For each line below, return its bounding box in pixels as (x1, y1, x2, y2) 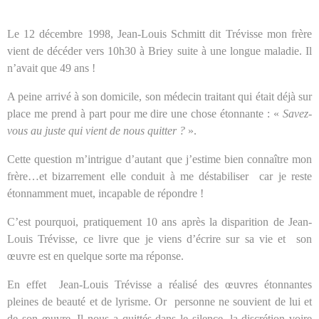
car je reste (259, 169, 313, 182)
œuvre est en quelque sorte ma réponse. (7, 249, 184, 262)
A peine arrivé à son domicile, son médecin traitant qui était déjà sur (7, 90, 312, 103)
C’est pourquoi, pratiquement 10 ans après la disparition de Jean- (7, 215, 312, 228)
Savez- (283, 107, 312, 120)
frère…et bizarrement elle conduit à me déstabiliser (7, 169, 249, 182)
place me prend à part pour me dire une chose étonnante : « (7, 107, 283, 120)
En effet (7, 278, 53, 291)
